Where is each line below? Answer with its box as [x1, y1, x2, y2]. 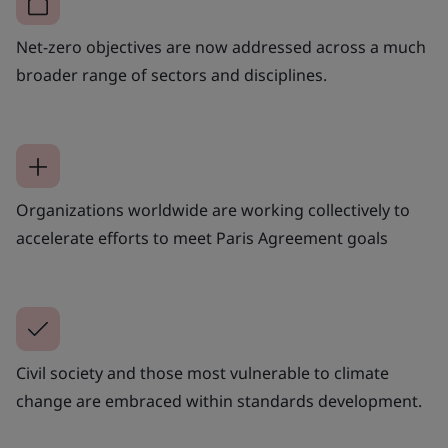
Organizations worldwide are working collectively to [16, 198, 410, 221]
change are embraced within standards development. [16, 389, 422, 412]
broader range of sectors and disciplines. [16, 63, 327, 86]
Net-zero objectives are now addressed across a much [16, 35, 426, 58]
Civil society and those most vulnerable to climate [16, 361, 389, 384]
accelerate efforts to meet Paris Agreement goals [16, 226, 388, 249]
